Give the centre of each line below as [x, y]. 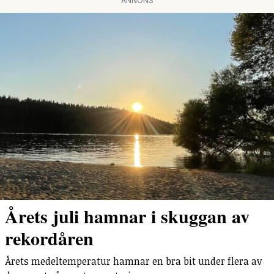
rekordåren [49, 238]
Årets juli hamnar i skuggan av [127, 216]
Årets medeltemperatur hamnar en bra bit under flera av [133, 261]
